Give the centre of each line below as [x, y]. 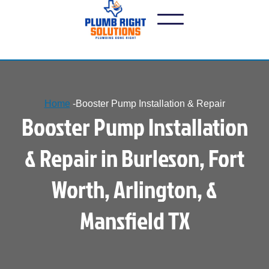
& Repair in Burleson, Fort [134, 158]
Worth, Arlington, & [134, 189]
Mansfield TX [134, 220]
